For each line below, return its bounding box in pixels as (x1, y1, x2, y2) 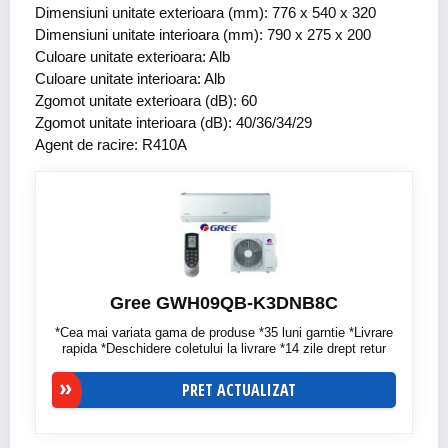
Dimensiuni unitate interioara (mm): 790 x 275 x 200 (35, 26, 371, 43)
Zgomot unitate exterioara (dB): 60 (35, 92, 257, 109)
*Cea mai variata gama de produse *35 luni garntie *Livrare (55, 324, 393, 340)
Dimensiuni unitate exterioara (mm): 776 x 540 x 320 (35, 4, 376, 21)
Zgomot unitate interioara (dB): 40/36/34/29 (35, 114, 312, 131)
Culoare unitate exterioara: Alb (35, 48, 230, 65)
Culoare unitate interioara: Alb (35, 70, 225, 87)
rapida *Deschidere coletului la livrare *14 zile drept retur (62, 340, 386, 356)
